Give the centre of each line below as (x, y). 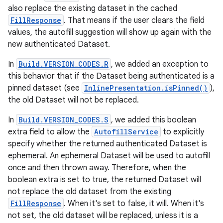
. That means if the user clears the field (134, 20)
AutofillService (126, 132)
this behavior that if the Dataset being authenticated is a (111, 76)
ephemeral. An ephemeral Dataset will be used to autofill (109, 156)
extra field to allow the (50, 132)
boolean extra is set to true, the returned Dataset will (105, 180)
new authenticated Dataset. (59, 44)
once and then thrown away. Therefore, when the (97, 168)
